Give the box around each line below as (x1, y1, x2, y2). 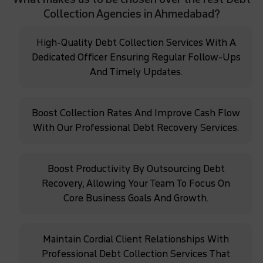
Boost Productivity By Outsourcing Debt (47, 163, 225, 174)
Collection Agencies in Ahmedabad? (43, 7, 220, 21)
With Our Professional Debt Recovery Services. (33, 122, 239, 133)
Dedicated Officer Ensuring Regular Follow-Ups (31, 51, 241, 63)
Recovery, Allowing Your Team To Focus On (42, 177, 230, 189)
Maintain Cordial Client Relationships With (43, 233, 229, 245)
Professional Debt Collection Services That (42, 248, 230, 259)
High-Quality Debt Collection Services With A (36, 36, 236, 48)
